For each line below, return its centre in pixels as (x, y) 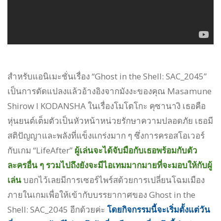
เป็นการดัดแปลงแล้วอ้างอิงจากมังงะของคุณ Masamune (110, 91)
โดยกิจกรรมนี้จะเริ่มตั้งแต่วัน (159, 209)
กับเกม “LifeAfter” (41, 150)
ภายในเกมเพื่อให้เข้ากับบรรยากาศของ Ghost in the (101, 194)
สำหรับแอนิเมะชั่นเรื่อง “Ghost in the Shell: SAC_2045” (107, 76)
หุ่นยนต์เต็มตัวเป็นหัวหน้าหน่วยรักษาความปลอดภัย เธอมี (110, 120)
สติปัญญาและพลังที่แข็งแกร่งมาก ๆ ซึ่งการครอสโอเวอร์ (106, 135)
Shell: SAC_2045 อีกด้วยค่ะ (57, 209)
